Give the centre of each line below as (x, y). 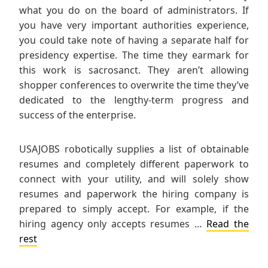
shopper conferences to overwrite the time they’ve (134, 85)
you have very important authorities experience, (134, 25)
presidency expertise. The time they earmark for (134, 55)
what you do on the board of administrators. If (134, 10)
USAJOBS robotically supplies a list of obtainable (134, 149)
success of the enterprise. (77, 115)
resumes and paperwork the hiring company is (134, 194)
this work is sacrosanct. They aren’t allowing (134, 70)
